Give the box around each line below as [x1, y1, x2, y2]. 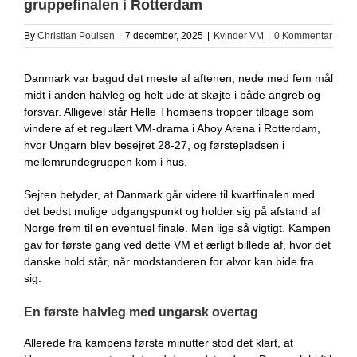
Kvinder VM [214, 30, 264, 41]
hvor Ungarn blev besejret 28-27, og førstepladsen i [24, 139, 284, 151]
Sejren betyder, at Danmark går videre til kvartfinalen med [24, 188, 315, 201]
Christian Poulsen [37, 30, 115, 41]
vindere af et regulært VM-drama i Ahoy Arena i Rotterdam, [24, 122, 320, 135]
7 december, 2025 [125, 30, 203, 41]
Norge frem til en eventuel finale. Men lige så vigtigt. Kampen [24, 222, 331, 234]
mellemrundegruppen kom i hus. [24, 155, 187, 168]
